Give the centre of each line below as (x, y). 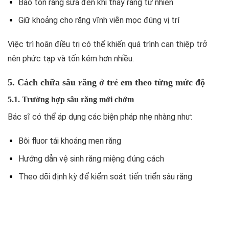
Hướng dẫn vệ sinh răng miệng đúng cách (91, 159)
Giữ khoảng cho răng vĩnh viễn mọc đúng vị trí (99, 20)
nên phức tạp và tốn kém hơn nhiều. (71, 58)
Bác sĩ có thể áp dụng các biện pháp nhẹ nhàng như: (100, 117)
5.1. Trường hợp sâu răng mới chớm (71, 99)
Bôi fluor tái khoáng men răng (70, 141)
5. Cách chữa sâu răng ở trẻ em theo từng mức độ (106, 82)
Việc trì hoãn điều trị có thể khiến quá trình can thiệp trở (107, 44)
